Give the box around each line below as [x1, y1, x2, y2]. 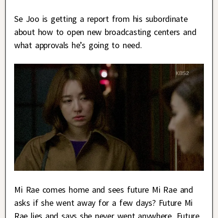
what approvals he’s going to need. [14, 39, 142, 51]
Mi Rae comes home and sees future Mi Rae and [14, 184, 193, 196]
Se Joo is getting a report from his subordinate [14, 13, 188, 25]
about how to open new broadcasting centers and [14, 26, 197, 38]
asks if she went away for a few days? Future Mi [14, 197, 193, 209]
